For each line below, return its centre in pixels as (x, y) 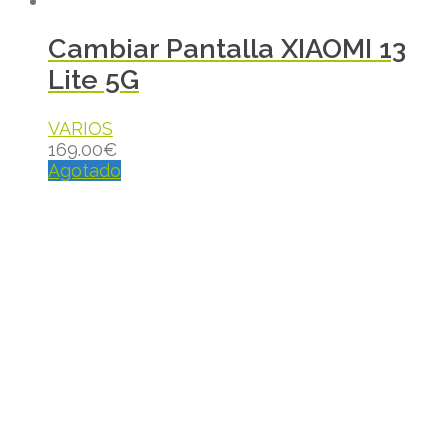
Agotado (84, 170)
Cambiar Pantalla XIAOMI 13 (227, 49)
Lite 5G (93, 80)
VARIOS (80, 128)
